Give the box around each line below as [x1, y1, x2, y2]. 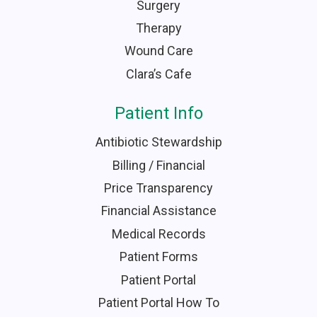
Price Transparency [104, 180, 213, 195]
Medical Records [111, 226, 206, 241]
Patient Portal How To [98, 294, 219, 310]
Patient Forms [119, 249, 198, 265]
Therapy [135, 21, 182, 35]
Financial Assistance [100, 203, 217, 219]
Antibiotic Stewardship [95, 134, 222, 150]
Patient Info [114, 103, 203, 124]
